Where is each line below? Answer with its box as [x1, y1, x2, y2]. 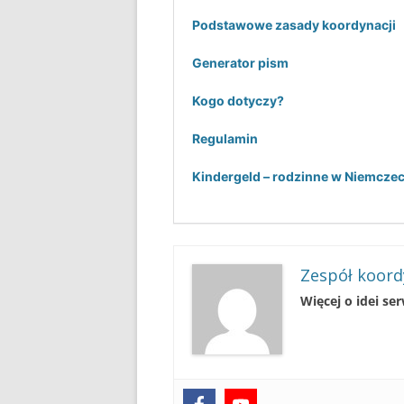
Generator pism [192, 55, 289, 71]
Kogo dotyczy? [192, 93, 284, 109]
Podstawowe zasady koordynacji [192, 17, 396, 33]
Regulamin [192, 131, 258, 147]
